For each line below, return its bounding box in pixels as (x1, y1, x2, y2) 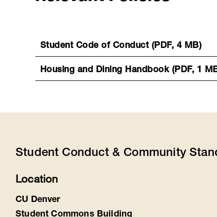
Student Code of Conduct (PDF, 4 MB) (40, 42, 202, 51)
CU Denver (15, 196, 61, 205)
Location (15, 172, 58, 186)
